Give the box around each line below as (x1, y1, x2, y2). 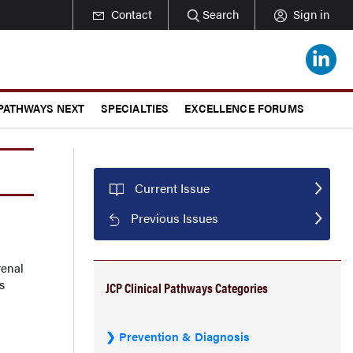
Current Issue (134, 179, 210, 197)
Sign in (293, 6, 329, 22)
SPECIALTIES (100, 99, 169, 116)
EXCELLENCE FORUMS (184, 99, 304, 116)
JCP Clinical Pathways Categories (106, 277, 268, 297)
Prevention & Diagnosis (119, 327, 250, 344)
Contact (110, 6, 152, 22)
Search (203, 6, 239, 22)
